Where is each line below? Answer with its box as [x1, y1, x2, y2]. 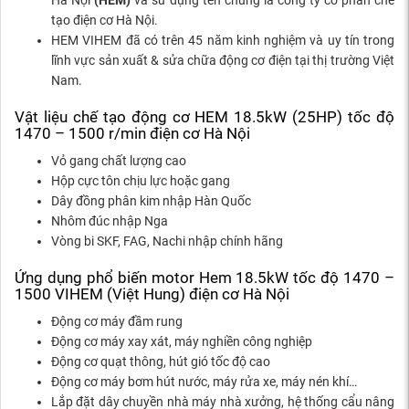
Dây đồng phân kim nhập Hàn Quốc [51, 194, 251, 209]
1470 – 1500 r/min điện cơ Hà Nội [15, 124, 250, 143]
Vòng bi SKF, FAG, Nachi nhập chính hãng [51, 234, 283, 249]
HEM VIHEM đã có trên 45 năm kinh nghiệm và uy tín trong [51, 33, 394, 48]
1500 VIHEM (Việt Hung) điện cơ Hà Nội [15, 285, 289, 304]
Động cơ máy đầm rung [51, 314, 183, 330]
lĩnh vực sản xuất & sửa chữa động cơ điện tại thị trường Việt [51, 53, 394, 68]
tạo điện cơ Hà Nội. [51, 13, 158, 28]
